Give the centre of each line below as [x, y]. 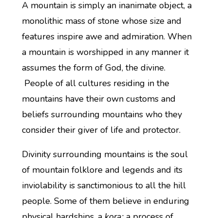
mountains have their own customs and [99, 99]
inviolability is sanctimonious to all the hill [104, 185]
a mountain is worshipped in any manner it [105, 52]
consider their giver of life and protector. [101, 130]
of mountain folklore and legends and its [102, 170]
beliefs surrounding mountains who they [102, 114]
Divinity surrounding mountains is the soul [105, 154]
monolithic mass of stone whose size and [101, 21]
